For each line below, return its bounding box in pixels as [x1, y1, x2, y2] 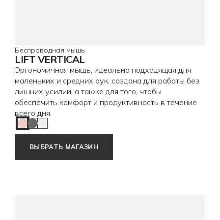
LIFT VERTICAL [15, 53, 85, 65]
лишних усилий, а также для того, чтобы [15, 86, 162, 96]
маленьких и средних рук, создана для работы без [15, 75, 199, 85]
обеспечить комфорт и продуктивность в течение [15, 97, 197, 107]
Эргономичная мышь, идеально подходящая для [15, 64, 191, 75]
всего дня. [15, 108, 52, 118]
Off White [41, 122, 79, 133]
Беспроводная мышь [15, 45, 85, 55]
